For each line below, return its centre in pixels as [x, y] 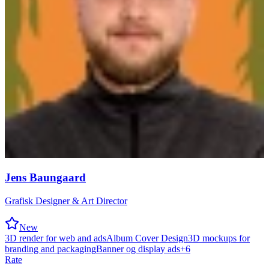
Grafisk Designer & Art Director [66, 201]
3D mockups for [219, 238]
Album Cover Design [147, 238]
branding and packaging [50, 249]
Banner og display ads [138, 249]
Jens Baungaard [45, 178]
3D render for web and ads [56, 238]
